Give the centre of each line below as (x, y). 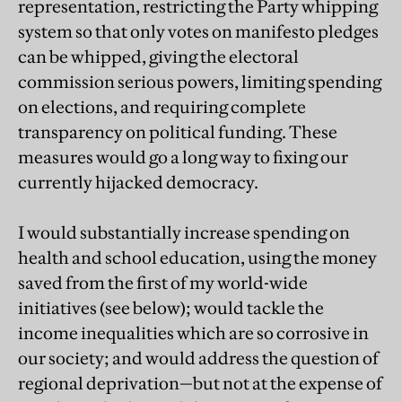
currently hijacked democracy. (138, 182)
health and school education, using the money (197, 257)
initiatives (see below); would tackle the (171, 307)
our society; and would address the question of (198, 358)
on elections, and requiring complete (162, 106)
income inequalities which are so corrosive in (193, 332)
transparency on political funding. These (178, 131)
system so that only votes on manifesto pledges (198, 31)
